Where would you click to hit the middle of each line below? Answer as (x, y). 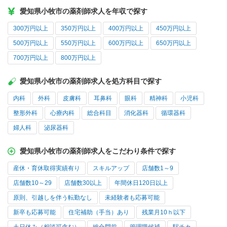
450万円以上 (174, 29)
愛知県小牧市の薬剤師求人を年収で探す (84, 11)
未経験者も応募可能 (132, 198)
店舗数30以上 (83, 183)
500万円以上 (31, 43)
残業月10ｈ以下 (164, 213)
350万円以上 (78, 29)
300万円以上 (31, 29)
